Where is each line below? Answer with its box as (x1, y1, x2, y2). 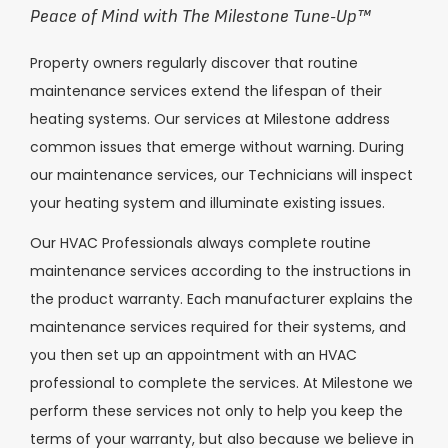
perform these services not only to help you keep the (30, 401, 403, 422)
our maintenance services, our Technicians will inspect (30, 164, 413, 185)
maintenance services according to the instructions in (30, 261, 411, 282)
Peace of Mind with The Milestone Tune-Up (30, 6, 357, 26)
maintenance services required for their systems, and (30, 317, 406, 338)
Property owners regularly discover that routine (30, 52, 358, 73)
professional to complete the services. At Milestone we (30, 373, 413, 394)
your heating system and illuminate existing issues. (30, 192, 385, 213)
